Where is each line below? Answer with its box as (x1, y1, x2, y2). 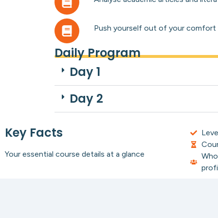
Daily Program (54, 44, 141, 61)
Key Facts (5, 124, 63, 141)
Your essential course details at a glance (5, 149, 145, 159)
